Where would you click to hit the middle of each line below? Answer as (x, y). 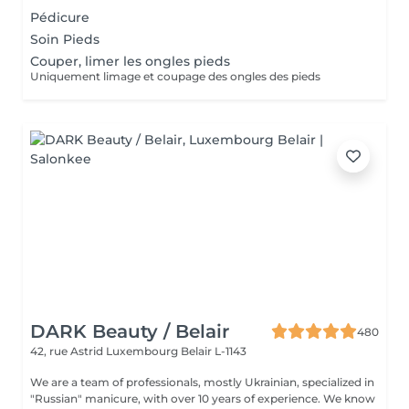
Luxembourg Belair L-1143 (176, 351)
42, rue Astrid (68, 351)
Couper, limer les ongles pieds (130, 61)
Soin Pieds (65, 39)
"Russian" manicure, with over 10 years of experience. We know (177, 399)
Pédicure (60, 17)
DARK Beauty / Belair (130, 331)
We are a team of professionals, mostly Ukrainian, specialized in (202, 382)
